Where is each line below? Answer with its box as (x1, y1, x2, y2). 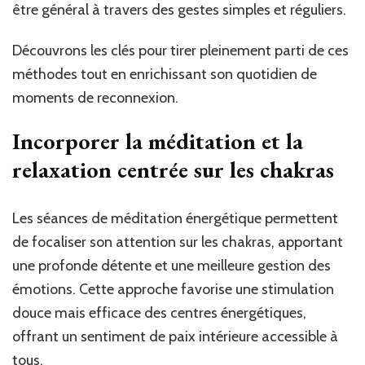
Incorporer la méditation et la (12, 126, 303, 156)
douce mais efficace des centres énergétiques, (12, 304, 306, 323)
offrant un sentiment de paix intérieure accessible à (12, 328, 338, 346)
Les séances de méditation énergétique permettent (12, 209, 338, 228)
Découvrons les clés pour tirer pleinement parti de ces (12, 42, 349, 60)
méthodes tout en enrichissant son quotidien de (12, 65, 317, 84)
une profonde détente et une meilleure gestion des (12, 257, 331, 275)
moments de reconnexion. (12, 89, 178, 108)
